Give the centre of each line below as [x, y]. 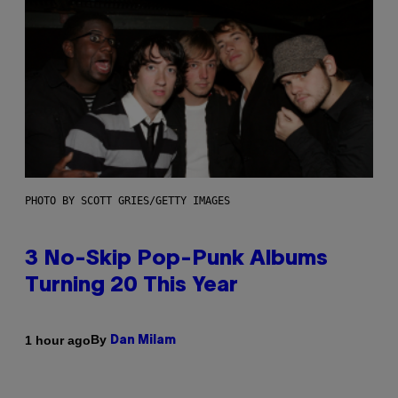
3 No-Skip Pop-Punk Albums [176, 260]
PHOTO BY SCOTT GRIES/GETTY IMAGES [127, 201]
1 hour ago [58, 340]
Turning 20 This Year [131, 287]
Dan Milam [143, 341]
